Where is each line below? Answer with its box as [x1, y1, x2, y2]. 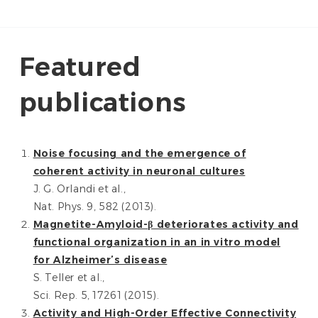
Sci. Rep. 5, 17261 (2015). [33, 289, 160, 302]
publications [18, 87, 187, 118]
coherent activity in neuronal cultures [33, 165, 246, 177]
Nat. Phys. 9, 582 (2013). [33, 200, 157, 213]
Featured [18, 51, 141, 82]
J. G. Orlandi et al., [33, 182, 126, 195]
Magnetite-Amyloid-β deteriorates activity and [33, 218, 299, 231]
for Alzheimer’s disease [33, 253, 168, 266]
